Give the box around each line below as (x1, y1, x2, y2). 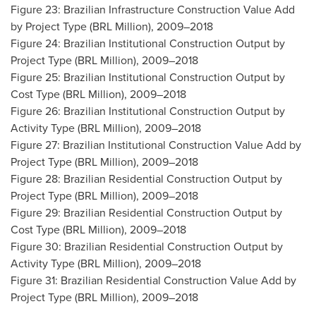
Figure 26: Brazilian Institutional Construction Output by (11, 103, 285, 119)
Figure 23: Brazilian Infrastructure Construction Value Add (11, 1, 295, 17)
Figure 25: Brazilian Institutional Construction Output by (11, 69, 285, 85)
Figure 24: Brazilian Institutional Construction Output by (11, 35, 285, 51)
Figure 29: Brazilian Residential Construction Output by (11, 205, 282, 220)
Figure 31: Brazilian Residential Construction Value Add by (11, 272, 296, 288)
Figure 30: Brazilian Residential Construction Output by (11, 238, 283, 254)
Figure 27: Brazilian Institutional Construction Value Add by (11, 137, 301, 152)
